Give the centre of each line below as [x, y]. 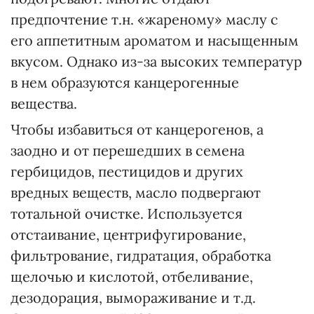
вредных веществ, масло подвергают [136, 192]
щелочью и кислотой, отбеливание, [132, 277]
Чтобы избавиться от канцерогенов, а [137, 129]
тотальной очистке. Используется [127, 213]
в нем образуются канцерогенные [125, 82]
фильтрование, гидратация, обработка [141, 255]
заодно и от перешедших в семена [128, 150]
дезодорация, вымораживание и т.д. [133, 298]
